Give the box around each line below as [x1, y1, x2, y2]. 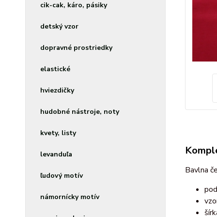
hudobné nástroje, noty [40, 107, 119, 116]
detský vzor [40, 22, 78, 31]
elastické [40, 64, 70, 74]
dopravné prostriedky [40, 43, 112, 52]
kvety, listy [40, 128, 76, 138]
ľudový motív [40, 171, 83, 180]
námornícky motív [40, 192, 99, 201]
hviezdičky [40, 86, 74, 95]
